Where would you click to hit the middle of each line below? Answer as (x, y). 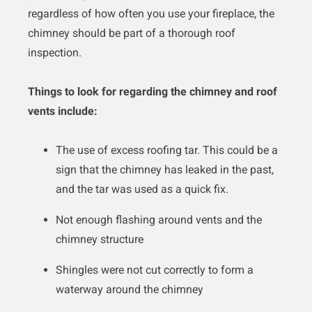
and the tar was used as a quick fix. (142, 189)
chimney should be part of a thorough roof (132, 33)
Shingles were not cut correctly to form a (155, 270)
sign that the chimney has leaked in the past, (165, 170)
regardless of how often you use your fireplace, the (151, 14)
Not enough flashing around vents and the (159, 220)
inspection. (55, 53)
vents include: (63, 111)
